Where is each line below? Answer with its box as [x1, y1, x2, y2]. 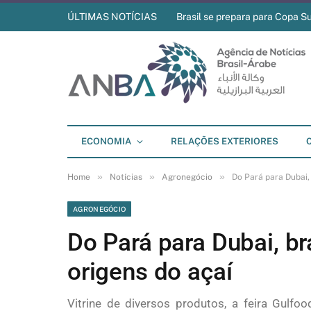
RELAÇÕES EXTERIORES [171, 136, 278, 146]
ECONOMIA [81, 136, 131, 146]
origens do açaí [67, 258, 233, 286]
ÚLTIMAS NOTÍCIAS [67, 11, 157, 22]
